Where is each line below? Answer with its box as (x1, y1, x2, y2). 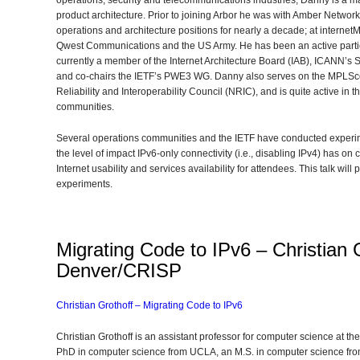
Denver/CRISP (56, 260, 182, 281)
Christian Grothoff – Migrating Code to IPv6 (56, 300, 243, 311)
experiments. (56, 178, 112, 190)
